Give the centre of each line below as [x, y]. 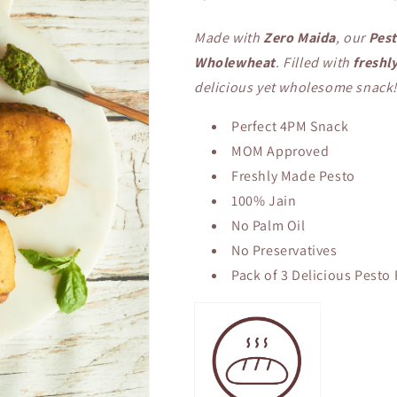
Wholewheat [235, 62]
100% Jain [265, 201]
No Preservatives [284, 250]
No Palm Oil [269, 226]
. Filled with [315, 62]
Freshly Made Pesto [295, 176]
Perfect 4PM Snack [292, 126]
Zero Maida [300, 38]
